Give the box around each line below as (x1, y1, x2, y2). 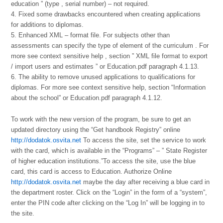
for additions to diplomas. (11, 20, 84, 28)
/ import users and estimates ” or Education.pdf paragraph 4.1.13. (11, 62, 200, 70)
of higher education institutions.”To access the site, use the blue (11, 157, 196, 165)
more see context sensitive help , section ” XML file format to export (11, 52, 208, 60)
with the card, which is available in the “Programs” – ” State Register (11, 147, 208, 155)
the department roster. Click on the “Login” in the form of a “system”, (11, 189, 208, 197)
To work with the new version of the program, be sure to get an (11, 115, 191, 123)
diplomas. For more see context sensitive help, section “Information (11, 83, 206, 91)
